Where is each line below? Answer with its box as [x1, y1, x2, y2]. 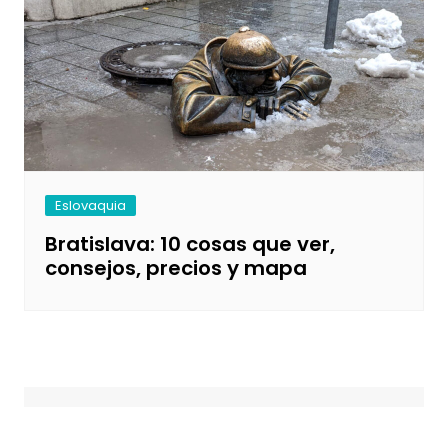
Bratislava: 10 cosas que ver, [44, 230, 335, 259]
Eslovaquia [54, 196, 126, 216]
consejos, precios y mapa [44, 254, 307, 283]
